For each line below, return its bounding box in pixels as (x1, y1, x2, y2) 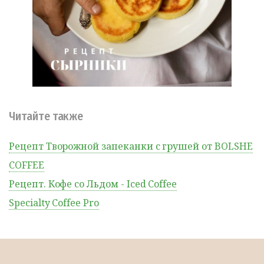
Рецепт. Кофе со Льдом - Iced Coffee (9, 177, 177, 190)
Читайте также (15, 108, 84, 123)
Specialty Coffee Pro (9, 196, 99, 209)
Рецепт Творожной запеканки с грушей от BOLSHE (9, 139, 253, 153)
